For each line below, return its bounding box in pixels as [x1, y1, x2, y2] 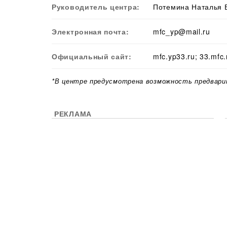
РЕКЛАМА [54, 108, 92, 119]
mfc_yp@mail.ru [153, 26, 210, 37]
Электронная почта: [52, 26, 129, 37]
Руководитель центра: [52, 2, 140, 12]
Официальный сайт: [52, 51, 132, 62]
